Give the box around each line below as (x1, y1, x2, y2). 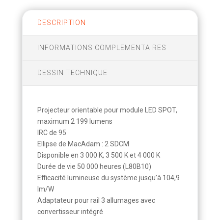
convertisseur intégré (37, 207, 103, 216)
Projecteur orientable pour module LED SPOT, (37, 106, 177, 114)
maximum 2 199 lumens (37, 117, 112, 125)
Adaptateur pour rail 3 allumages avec (37, 196, 155, 204)
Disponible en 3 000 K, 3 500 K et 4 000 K (37, 151, 160, 159)
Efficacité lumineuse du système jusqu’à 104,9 (37, 173, 180, 182)
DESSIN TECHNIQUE (37, 68, 108, 77)
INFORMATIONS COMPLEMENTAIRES (37, 43, 166, 52)
